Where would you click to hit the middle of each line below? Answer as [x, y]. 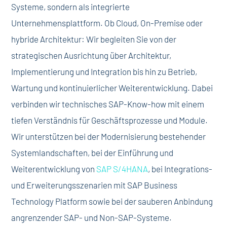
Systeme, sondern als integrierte [71, 7]
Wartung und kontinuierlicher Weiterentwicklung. [102, 88]
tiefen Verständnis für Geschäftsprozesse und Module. [110, 120]
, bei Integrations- [180, 169]
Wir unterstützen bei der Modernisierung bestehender [109, 136]
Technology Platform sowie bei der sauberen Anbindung [112, 201]
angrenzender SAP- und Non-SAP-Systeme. [92, 217]
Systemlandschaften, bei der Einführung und [92, 153]
